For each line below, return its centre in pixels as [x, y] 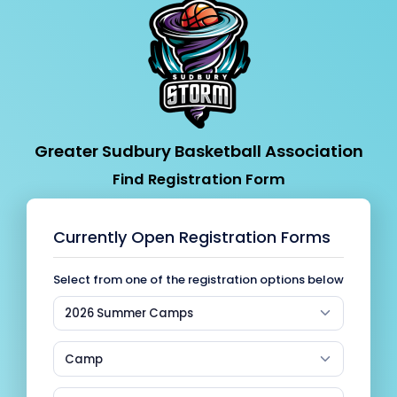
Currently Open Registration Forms [192, 237]
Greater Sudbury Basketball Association [198, 151]
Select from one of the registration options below [198, 279]
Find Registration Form [198, 179]
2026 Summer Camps [129, 314]
